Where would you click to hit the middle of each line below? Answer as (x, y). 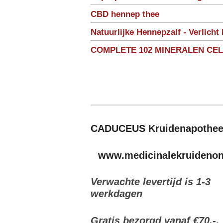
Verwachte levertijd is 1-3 (151, 182)
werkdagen (116, 194)
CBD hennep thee (125, 14)
